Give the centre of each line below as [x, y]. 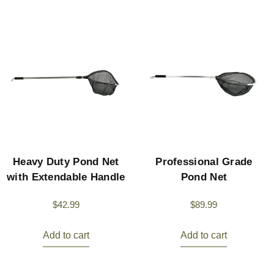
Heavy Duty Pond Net [66, 162]
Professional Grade [204, 162]
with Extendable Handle [66, 177]
